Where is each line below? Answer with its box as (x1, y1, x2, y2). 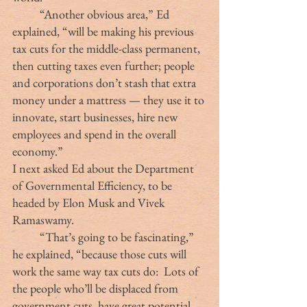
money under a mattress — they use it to (12, 91, 207, 108)
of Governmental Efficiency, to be (12, 177, 175, 193)
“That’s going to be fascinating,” (12, 228, 40, 245)
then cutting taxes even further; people (12, 57, 197, 73)
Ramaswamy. (12, 211, 74, 228)
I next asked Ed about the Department (12, 160, 197, 176)
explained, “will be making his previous (12, 23, 197, 39)
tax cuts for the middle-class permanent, (12, 40, 203, 56)
